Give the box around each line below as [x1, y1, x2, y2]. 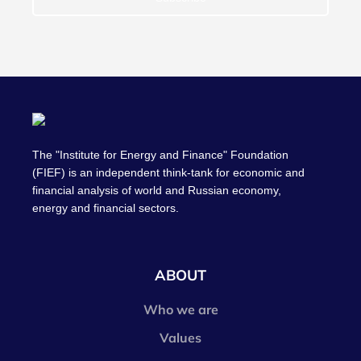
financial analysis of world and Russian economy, [32, 184, 281, 197]
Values [160, 330, 201, 346]
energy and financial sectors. [32, 201, 179, 214]
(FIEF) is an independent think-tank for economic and [32, 166, 305, 179]
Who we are [143, 301, 218, 317]
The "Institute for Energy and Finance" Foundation [32, 148, 288, 161]
